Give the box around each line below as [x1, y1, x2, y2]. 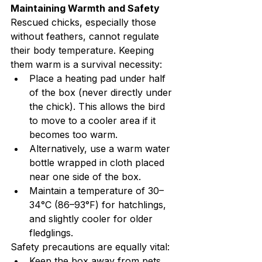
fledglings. [29, 227, 73, 239]
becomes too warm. [29, 129, 118, 141]
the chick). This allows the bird [29, 101, 168, 113]
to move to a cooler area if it [29, 115, 158, 127]
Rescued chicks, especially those [11, 16, 159, 29]
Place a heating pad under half [29, 73, 168, 85]
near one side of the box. [29, 171, 141, 183]
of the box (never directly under [29, 87, 175, 99]
